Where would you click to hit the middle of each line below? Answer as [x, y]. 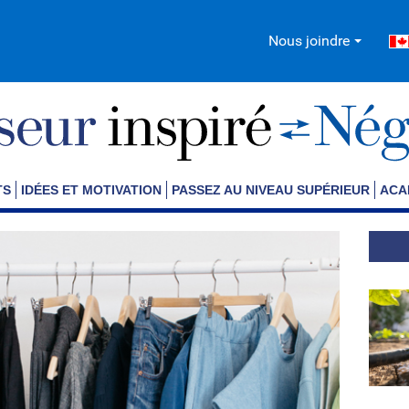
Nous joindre [309, 41]
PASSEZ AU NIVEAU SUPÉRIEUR [270, 190]
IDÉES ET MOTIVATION [91, 190]
